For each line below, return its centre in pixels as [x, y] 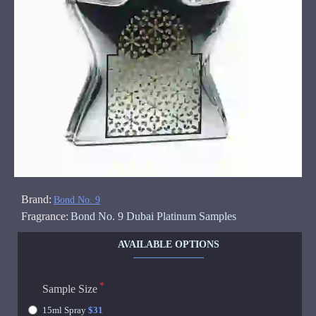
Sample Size [70, 289]
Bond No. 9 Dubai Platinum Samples [153, 216]
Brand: [36, 199]
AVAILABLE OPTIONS [169, 244]
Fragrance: [45, 216]
